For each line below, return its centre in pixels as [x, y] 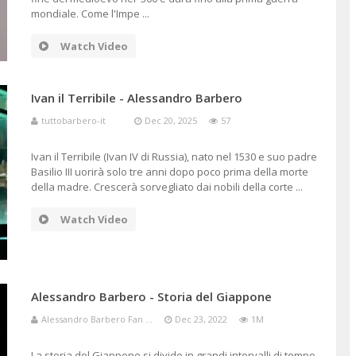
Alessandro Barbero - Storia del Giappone [151, 296]
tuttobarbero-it [81, 120]
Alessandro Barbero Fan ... [97, 319]
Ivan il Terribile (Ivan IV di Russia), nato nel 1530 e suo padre [174, 157]
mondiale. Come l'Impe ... [90, 14]
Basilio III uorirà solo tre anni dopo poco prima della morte [169, 172]
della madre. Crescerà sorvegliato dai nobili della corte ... [166, 187]
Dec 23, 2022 [201, 319]
